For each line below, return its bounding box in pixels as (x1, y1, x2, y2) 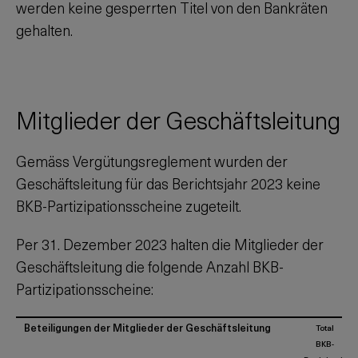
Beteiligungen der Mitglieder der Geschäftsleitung (24, 320, 271, 335)
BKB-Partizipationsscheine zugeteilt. (16, 195, 241, 217)
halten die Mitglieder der (167, 233, 324, 255)
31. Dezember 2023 (42, 233, 167, 255)
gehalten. (16, 19, 73, 41)
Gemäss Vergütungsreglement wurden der (16, 150, 288, 172)
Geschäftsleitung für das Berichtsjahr (16, 173, 251, 194)
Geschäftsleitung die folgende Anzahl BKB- (16, 256, 284, 277)
